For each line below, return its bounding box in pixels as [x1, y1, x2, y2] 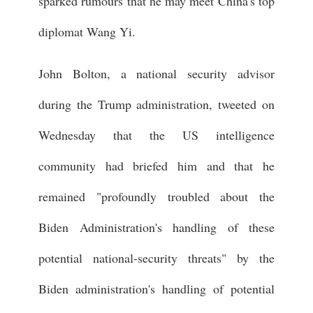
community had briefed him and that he [38, 156, 275, 174]
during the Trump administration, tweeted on [38, 95, 275, 112]
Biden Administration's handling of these [38, 218, 275, 235]
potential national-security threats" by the [38, 249, 275, 266]
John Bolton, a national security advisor [38, 64, 275, 82]
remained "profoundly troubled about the [38, 187, 275, 205]
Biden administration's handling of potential [38, 279, 275, 297]
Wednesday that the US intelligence [38, 126, 275, 143]
